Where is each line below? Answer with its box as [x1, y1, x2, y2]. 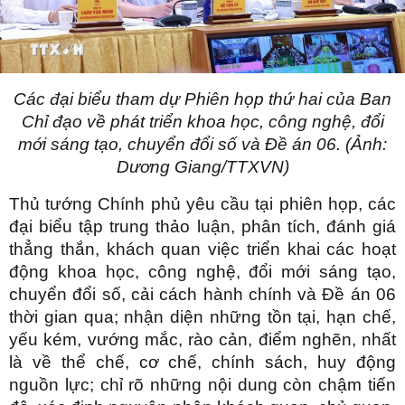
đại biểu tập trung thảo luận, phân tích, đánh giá [9, 217, 396, 237]
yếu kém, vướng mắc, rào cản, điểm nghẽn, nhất [9, 330, 396, 350]
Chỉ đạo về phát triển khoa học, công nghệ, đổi [21, 112, 384, 132]
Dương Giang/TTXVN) [116, 157, 289, 177]
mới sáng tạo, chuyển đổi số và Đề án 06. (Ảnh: [18, 135, 387, 155]
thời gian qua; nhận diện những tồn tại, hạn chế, [9, 307, 396, 327]
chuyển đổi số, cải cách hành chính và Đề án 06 [9, 285, 396, 305]
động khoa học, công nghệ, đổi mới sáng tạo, [9, 262, 396, 282]
